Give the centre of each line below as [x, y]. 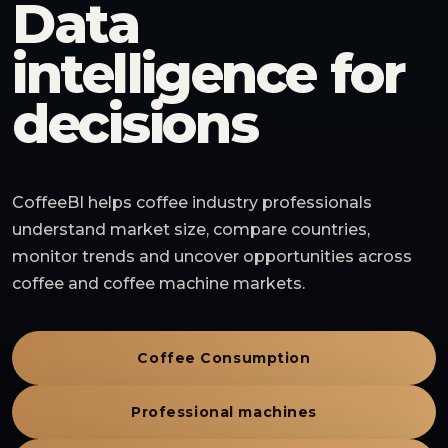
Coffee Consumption [224, 358]
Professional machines [224, 412]
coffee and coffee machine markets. [158, 283]
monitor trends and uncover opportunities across [212, 256]
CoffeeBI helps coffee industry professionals [192, 202]
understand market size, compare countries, [191, 229]
